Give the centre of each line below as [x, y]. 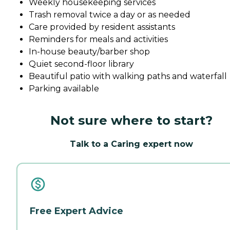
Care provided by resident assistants [102, 27]
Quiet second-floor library [81, 64]
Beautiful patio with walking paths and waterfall [128, 76]
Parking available [64, 88]
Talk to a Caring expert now [131, 144]
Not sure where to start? [131, 120]
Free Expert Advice [76, 211]
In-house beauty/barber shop [89, 51]
